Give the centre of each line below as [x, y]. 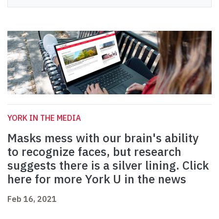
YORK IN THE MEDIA [44, 118]
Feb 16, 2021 [32, 199]
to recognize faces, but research [94, 152]
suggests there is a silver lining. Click [108, 165]
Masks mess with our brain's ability [103, 138]
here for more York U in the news [97, 179]
